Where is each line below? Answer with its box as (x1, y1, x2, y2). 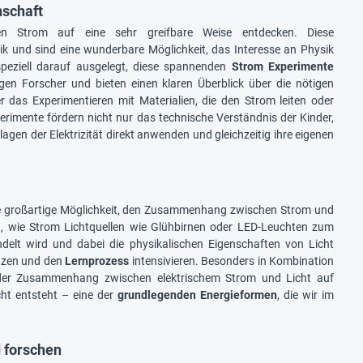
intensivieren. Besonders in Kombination (129, 254, 334, 267)
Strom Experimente (231, 59, 334, 73)
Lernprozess (65, 254, 129, 267)
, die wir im (277, 288, 335, 301)
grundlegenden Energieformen (117, 288, 278, 301)
